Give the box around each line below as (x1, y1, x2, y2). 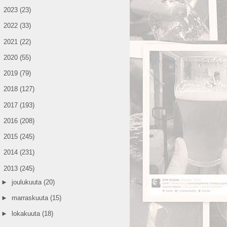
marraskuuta (11, 194, 50, 202)
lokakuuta (11, 210, 42, 218)
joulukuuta (11, 178, 44, 186)
